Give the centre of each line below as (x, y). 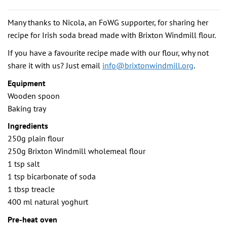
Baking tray (27, 108)
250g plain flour (36, 139)
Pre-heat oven (32, 219)
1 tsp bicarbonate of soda (52, 177)
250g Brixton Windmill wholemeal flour (77, 151)
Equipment (27, 83)
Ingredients (28, 126)
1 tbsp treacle (31, 189)
